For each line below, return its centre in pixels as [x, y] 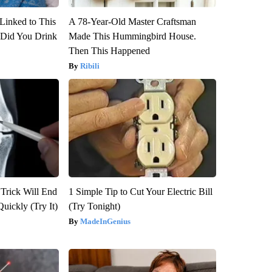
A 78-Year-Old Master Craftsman [132, 22]
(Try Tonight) [94, 206]
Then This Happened [109, 51]
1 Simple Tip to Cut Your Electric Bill [140, 192]
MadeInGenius [105, 222]
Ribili [90, 66]
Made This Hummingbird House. [132, 36]
